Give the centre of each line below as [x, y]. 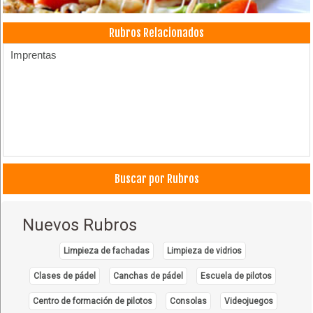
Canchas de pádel [148, 276]
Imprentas [34, 54]
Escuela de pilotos [236, 276]
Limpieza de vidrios [205, 250]
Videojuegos [248, 301]
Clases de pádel [65, 276]
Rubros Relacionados [156, 32]
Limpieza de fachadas [107, 250]
